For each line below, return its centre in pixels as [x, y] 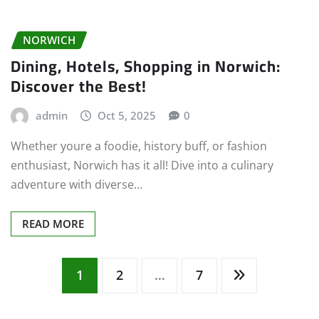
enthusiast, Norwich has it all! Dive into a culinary [142, 166]
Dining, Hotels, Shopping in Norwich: [146, 66]
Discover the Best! [79, 86]
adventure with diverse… [77, 185]
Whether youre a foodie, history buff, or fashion [139, 146]
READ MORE [53, 224]
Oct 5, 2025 [127, 115]
